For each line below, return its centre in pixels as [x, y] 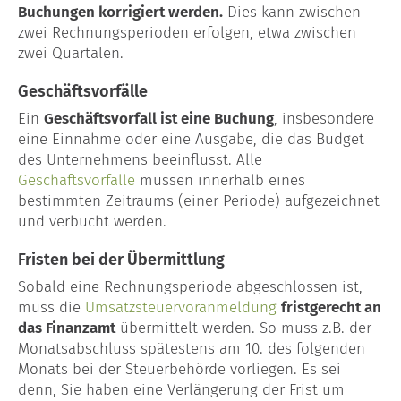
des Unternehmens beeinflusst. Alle [140, 159]
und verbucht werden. [92, 221]
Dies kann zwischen [292, 12]
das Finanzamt [67, 328]
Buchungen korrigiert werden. [120, 12]
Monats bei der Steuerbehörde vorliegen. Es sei [179, 369]
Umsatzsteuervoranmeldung [181, 307]
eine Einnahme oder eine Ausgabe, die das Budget [191, 139]
